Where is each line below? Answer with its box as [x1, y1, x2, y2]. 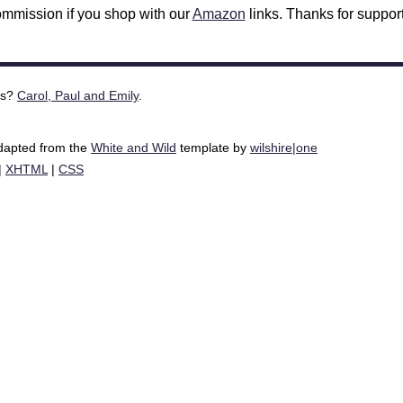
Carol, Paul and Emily [17, 87, 139, 103]
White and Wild [91, 139, 176, 155]
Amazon [192, 5, 246, 22]
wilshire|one [250, 139, 318, 155]
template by [176, 139, 250, 155]
